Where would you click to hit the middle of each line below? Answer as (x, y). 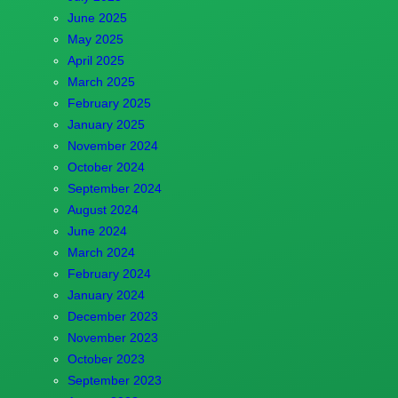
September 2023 (114, 380)
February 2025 (109, 103)
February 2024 (109, 273)
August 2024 (103, 209)
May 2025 (95, 39)
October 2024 (106, 167)
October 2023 (106, 358)
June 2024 (97, 231)
